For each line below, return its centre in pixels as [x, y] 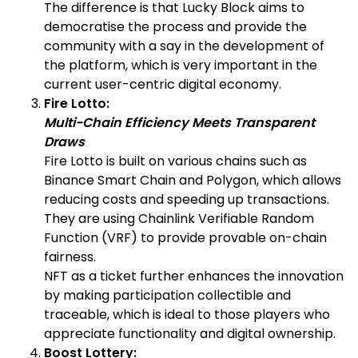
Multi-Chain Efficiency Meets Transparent [179, 122]
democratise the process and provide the [175, 26]
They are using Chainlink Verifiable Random [179, 218]
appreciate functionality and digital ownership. [190, 333]
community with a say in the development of [184, 46]
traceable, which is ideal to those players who [187, 314]
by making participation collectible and [167, 295]
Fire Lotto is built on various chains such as [175, 161]
